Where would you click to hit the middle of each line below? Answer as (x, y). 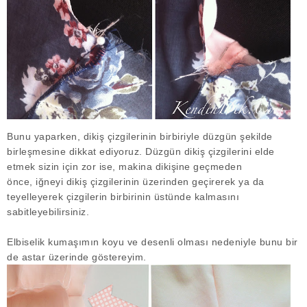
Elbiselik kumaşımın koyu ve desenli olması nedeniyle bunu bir (152, 242)
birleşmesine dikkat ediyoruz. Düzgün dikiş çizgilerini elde (141, 152)
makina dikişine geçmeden (180, 167)
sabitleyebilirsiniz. (50, 212)
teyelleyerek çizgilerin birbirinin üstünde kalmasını (123, 197)
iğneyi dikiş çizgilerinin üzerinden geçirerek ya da (148, 182)
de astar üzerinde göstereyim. (78, 257)
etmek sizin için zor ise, (63, 167)
